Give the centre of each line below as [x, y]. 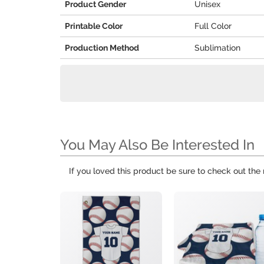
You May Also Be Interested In [157, 145]
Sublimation [217, 48]
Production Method [102, 48]
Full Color [213, 26]
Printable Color [94, 26]
